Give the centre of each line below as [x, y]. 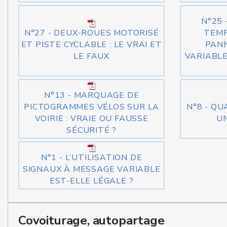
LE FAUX [91, 56]
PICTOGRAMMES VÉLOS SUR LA [92, 107]
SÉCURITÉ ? [92, 130]
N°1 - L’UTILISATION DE [91, 158]
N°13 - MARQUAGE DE [91, 95]
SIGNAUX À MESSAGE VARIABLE [91, 169]
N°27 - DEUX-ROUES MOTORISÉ [91, 33]
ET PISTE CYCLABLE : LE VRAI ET [91, 45]
